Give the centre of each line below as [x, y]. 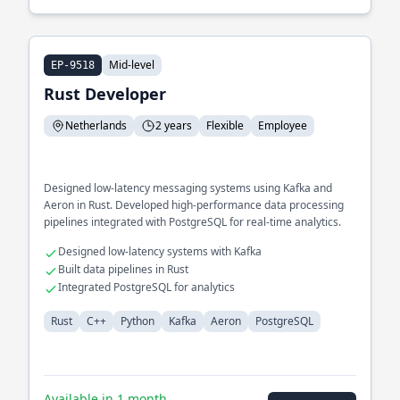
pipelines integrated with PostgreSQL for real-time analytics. [192, 222]
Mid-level [132, 65]
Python [137, 321]
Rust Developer [105, 94]
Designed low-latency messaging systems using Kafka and [188, 188]
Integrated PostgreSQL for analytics [146, 287]
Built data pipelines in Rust [123, 269]
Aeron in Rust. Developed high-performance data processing [194, 205]
